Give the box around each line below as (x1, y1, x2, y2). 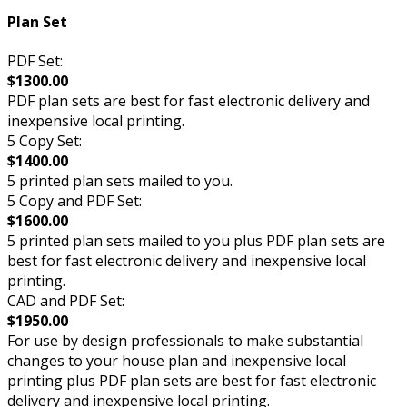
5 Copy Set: (7, 130, 82, 151)
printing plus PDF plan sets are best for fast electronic (7, 370, 376, 391)
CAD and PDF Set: (7, 290, 124, 311)
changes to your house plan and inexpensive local (7, 350, 346, 371)
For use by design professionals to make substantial (7, 330, 363, 351)
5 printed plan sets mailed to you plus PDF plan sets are (7, 230, 385, 251)
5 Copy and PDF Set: (7, 190, 142, 211)
